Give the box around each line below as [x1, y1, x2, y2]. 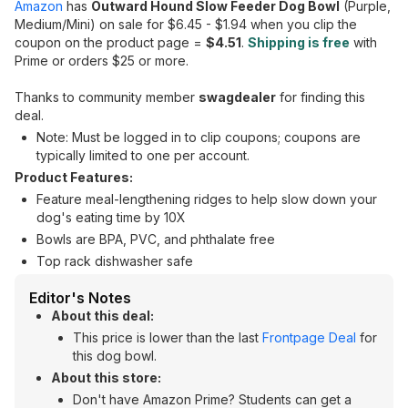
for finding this [276, 89, 365, 105]
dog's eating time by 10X [36, 209, 186, 225]
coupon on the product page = [15, 35, 206, 50]
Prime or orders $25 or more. [15, 53, 189, 68]
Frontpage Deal [262, 330, 356, 345]
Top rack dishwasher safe [36, 253, 193, 269]
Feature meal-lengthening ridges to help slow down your [36, 191, 377, 207]
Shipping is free [248, 35, 350, 50]
